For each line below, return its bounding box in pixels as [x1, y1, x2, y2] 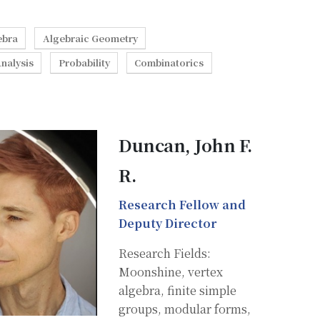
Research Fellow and [119, 196, 246, 213]
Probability [58, 56, 110, 70]
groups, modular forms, [119, 300, 251, 317]
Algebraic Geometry [42, 31, 138, 45]
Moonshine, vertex [119, 263, 223, 280]
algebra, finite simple [119, 281, 236, 299]
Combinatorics [134, 56, 204, 70]
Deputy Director [119, 214, 216, 231]
